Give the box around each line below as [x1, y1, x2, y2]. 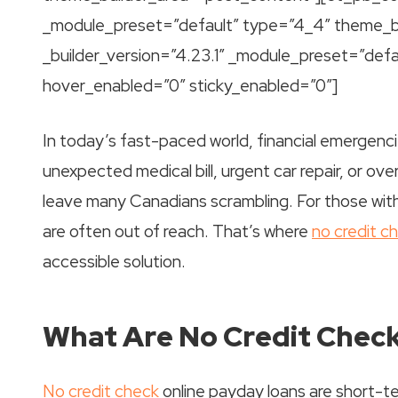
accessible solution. [43, 251, 186, 274]
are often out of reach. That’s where [43, 220, 312, 243]
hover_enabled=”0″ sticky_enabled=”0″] [43, 74, 338, 97]
